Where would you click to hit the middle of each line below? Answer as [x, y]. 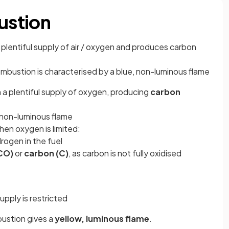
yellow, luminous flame [102, 219]
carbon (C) [46, 153]
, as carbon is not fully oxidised [125, 153]
